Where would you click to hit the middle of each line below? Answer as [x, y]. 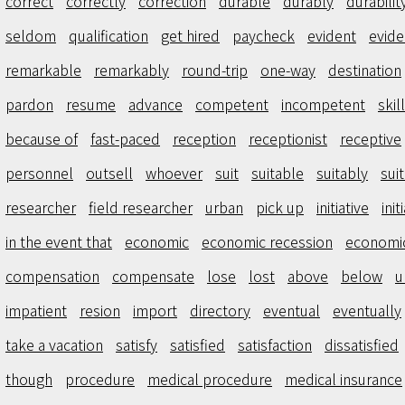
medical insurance [344, 379]
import [155, 310]
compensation [52, 276]
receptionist [288, 138]
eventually [367, 310]
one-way [288, 70]
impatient [36, 310]
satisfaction [275, 344]
